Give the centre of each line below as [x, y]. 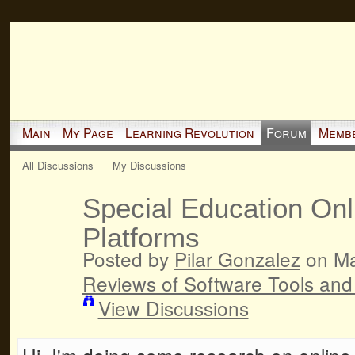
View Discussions [173, 307]
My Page [88, 132]
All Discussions [57, 165]
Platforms [141, 237]
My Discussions [150, 165]
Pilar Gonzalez [237, 258]
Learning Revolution [189, 132]
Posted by [128, 258]
